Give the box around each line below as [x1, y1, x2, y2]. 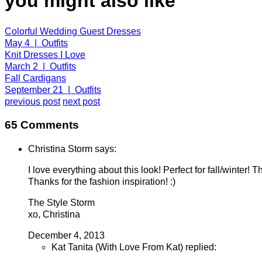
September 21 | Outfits [5, 84, 101, 95]
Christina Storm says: [28, 144, 116, 154]
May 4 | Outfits [5, 37, 68, 48]
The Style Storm [28, 198, 95, 208]
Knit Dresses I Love [5, 49, 85, 60]
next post [63, 96, 100, 106]
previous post [5, 96, 60, 106]
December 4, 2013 [28, 230, 105, 241]
